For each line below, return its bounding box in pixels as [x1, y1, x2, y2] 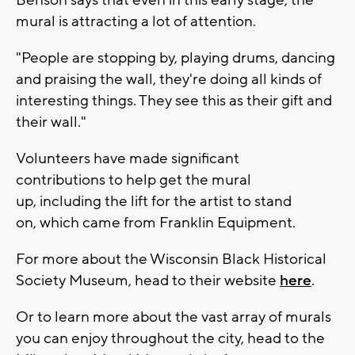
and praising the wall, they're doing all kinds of [16, 70, 322, 90]
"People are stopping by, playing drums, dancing [16, 48, 335, 68]
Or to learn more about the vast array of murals [16, 307, 331, 327]
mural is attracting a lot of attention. [16, 12, 256, 32]
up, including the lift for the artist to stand [16, 192, 292, 212]
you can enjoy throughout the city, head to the [16, 329, 325, 349]
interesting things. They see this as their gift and [16, 91, 332, 111]
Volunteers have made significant [16, 149, 239, 169]
